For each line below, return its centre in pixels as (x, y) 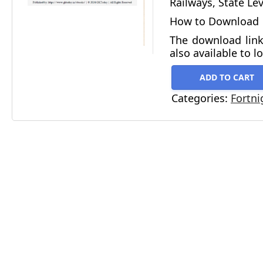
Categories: (201, 98)
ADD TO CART (227, 77)
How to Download (214, 21)
